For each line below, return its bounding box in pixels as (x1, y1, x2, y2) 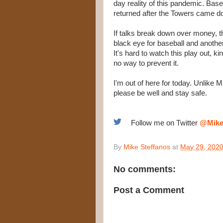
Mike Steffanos (123, 143, 170, 151)
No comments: (113, 164, 176, 175)
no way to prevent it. (113, 59, 179, 67)
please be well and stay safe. (113, 89, 207, 97)
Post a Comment (113, 185, 184, 195)
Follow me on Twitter (128, 119, 200, 127)
